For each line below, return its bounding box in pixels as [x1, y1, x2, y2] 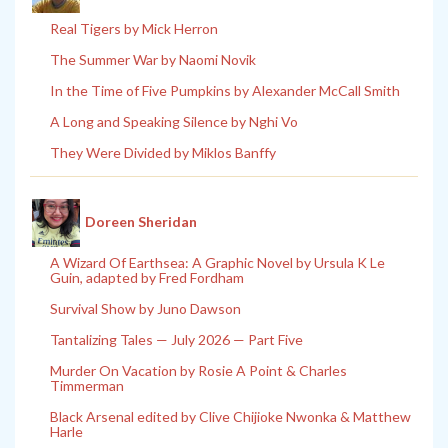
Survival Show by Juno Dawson [50, 300, 241, 318]
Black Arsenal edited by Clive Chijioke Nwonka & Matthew [50, 408, 411, 426]
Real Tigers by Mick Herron [50, 20, 218, 38]
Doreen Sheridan [85, 212, 197, 230]
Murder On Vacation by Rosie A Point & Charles [50, 362, 347, 380]
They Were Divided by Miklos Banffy [50, 144, 276, 162]
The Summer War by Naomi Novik [50, 51, 256, 69]
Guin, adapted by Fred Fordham [50, 269, 244, 287]
